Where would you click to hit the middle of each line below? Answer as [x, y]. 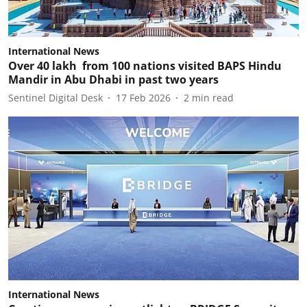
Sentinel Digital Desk [56, 97]
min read [213, 97]
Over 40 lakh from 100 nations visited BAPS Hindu [145, 66]
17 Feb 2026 [143, 97]
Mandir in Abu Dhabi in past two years [113, 79]
